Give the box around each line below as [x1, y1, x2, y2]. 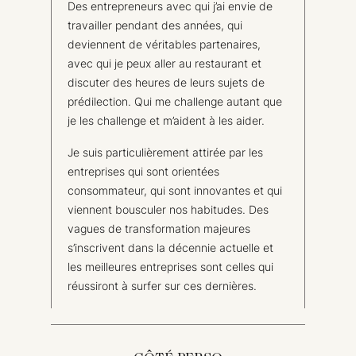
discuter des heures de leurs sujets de [68, 75, 265, 89]
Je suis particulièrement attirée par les [68, 145, 263, 159]
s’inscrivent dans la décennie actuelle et [68, 240, 273, 254]
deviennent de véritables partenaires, [68, 37, 261, 51]
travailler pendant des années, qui [68, 17, 242, 32]
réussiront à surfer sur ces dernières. [68, 278, 257, 292]
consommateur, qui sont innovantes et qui [68, 183, 282, 197]
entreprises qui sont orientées [68, 164, 219, 178]
